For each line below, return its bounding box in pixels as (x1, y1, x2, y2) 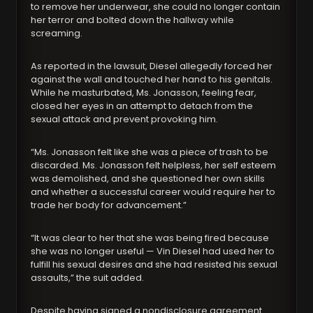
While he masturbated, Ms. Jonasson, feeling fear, (31, 86, 257, 100)
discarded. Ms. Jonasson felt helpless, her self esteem (31, 159, 277, 173)
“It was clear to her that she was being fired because (31, 231, 270, 245)
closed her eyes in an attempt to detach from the (31, 99, 254, 113)
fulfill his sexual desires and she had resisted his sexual (31, 258, 278, 272)
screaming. (31, 27, 83, 41)
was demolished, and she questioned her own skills (31, 172, 265, 186)
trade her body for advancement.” (31, 198, 187, 212)
